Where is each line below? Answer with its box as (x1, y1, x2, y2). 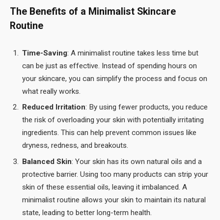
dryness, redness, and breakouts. (22, 141, 128, 150)
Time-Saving (22, 48, 67, 57)
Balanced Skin (22, 157, 72, 166)
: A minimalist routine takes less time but (67, 48, 198, 57)
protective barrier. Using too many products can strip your (22, 170, 208, 179)
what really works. (22, 86, 81, 96)
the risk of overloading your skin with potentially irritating (22, 115, 204, 125)
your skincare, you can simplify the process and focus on (22, 74, 207, 83)
